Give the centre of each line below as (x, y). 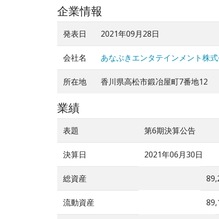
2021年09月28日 (130, 34)
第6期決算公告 (170, 131)
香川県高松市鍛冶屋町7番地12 (154, 82)
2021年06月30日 (174, 155)
